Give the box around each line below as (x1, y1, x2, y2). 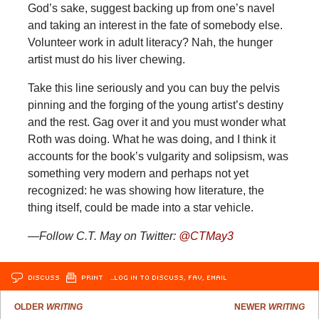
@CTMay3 (178, 229, 234, 242)
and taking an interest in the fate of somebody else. (27, 19, 283, 31)
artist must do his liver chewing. (27, 53, 185, 66)
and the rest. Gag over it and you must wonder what (27, 115, 286, 128)
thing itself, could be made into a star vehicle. (27, 201, 253, 214)
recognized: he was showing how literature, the (27, 184, 264, 197)
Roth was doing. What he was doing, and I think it (27, 132, 276, 145)
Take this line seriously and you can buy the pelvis (27, 81, 280, 94)
